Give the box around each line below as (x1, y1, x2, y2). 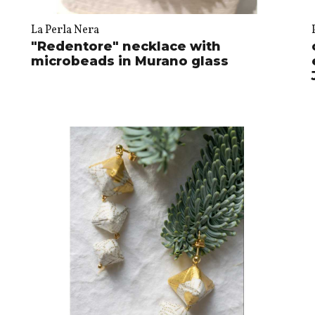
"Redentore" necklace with (30, 38, 221, 54)
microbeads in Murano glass (30, 53, 229, 69)
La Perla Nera (30, 22, 99, 38)
